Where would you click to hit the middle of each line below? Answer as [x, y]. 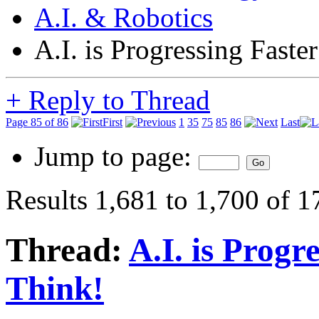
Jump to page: [116, 156]
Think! [55, 289]
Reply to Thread [116, 100]
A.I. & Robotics [124, 17]
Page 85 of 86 [37, 122]
